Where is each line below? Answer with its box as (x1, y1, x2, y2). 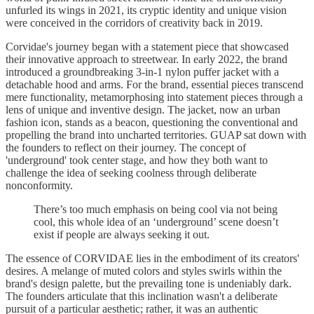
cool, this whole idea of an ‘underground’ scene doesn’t (34, 215, 278, 228)
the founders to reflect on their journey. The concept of (6, 141, 246, 153)
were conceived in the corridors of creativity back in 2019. (6, 16, 263, 29)
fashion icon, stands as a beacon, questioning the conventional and (6, 116, 298, 128)
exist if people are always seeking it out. (34, 228, 210, 240)
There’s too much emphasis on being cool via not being (34, 203, 278, 215)
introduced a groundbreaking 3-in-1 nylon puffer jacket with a (6, 65, 279, 78)
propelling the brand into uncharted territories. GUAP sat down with (6, 128, 306, 141)
